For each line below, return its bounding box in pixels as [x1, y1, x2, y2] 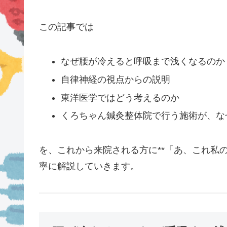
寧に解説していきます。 [39, 161, 139, 172]
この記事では [39, 22, 94, 32]
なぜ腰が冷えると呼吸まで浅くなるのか [61, 56, 225, 67]
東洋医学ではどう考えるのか [61, 92, 180, 103]
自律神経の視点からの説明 [61, 74, 171, 85]
